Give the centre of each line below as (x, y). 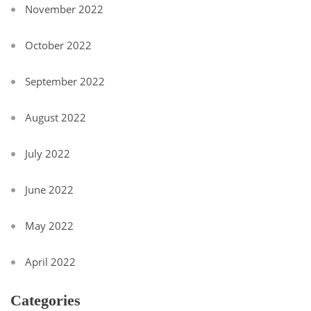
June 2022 (49, 190)
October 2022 (58, 45)
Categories (45, 301)
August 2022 (56, 118)
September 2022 (65, 82)
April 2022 (50, 262)
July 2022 (48, 154)
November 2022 (64, 9)
